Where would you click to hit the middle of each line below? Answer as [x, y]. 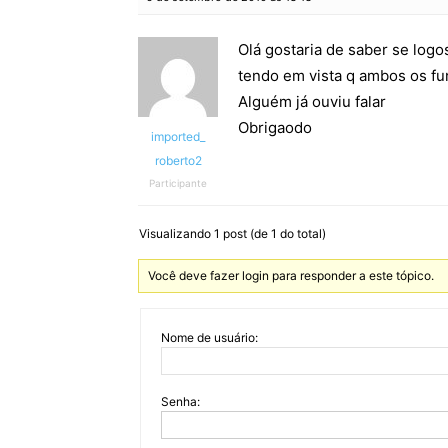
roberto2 [178, 160]
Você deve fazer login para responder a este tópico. [291, 275]
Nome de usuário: [209, 337]
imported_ [178, 136]
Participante [178, 183]
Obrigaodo [275, 127]
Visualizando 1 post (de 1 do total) [232, 233]
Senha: [180, 401]
